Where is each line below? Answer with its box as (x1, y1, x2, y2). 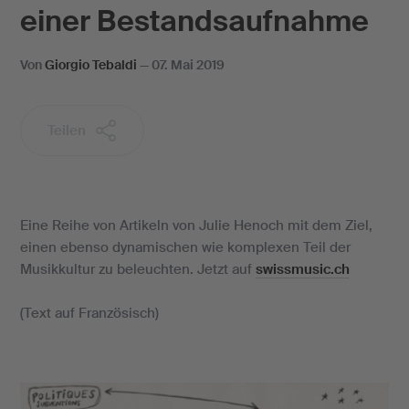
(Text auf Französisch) (19, 304, 159, 322)
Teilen (47, 121, 86, 140)
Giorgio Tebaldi (44, 57, 137, 73)
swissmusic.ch (255, 260, 350, 278)
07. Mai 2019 (151, 57, 225, 73)
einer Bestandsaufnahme (19, 2, 369, 40)
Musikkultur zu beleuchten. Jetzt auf (19, 260, 256, 278)
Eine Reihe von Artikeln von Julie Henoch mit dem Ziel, (19, 216, 372, 235)
